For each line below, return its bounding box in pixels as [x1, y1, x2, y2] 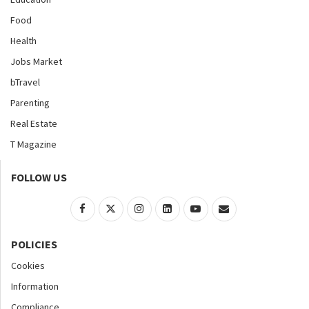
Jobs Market [10, 54, 62, 68]
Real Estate [10, 117, 57, 130]
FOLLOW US [11, 170, 67, 184]
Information [11, 279, 59, 292]
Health [10, 34, 37, 47]
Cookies [11, 259, 45, 272]
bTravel [10, 75, 40, 88]
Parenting [10, 96, 50, 109]
